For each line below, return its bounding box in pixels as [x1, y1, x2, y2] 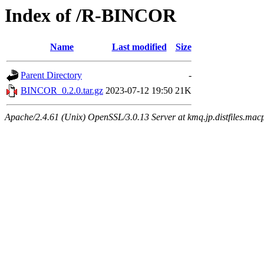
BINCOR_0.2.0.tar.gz [21, 85, 103, 96]
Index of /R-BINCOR [5, 5, 176, 26]
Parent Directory [21, 70, 82, 81]
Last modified [111, 42, 167, 52]
